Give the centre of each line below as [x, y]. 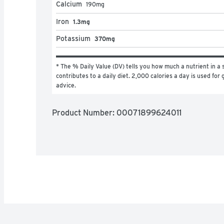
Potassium [73, 38]
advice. [66, 85]
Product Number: [84, 112]
